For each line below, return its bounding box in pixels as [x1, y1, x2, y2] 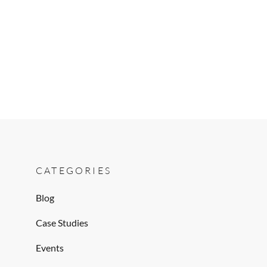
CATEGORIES [36, 164, 111, 176]
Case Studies [36, 217, 88, 228]
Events [36, 242, 64, 253]
